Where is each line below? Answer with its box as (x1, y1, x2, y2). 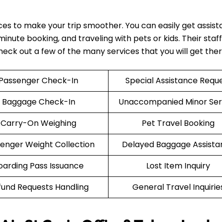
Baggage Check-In (1, 96, 75, 108)
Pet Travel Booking (142, 117, 215, 129)
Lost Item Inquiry (146, 160, 210, 171)
